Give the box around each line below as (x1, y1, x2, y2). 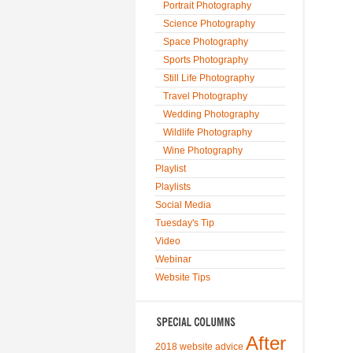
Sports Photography (163, 54, 248, 65)
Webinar (155, 254, 191, 265)
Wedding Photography (163, 109, 259, 120)
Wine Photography (163, 145, 243, 156)
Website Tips (155, 272, 210, 283)
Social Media (155, 199, 211, 210)
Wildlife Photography (163, 127, 252, 138)
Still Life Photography (163, 72, 255, 84)
